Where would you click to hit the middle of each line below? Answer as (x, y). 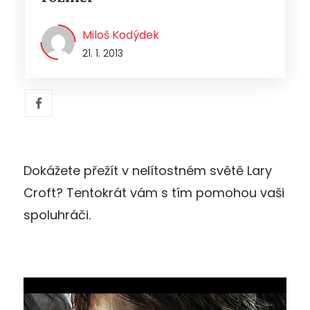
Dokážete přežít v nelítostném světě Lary (148, 170)
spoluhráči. (57, 215)
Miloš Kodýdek (121, 35)
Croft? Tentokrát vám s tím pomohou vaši (154, 192)
